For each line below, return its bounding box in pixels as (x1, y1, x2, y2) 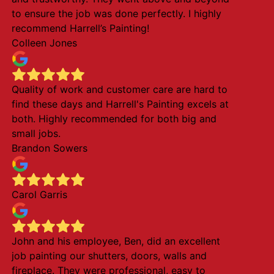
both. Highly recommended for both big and (11, 113, 217, 125)
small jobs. (11, 127, 61, 139)
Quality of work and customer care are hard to (11, 83, 228, 95)
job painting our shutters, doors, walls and (11, 250, 207, 262)
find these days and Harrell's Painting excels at (11, 98, 229, 110)
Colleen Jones (11, 37, 77, 49)
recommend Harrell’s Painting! (11, 22, 149, 34)
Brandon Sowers (11, 142, 87, 154)
